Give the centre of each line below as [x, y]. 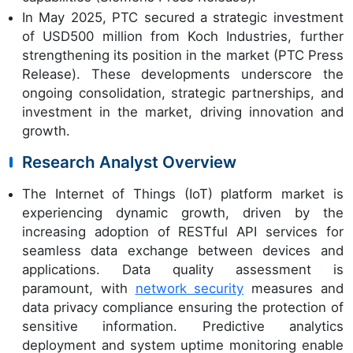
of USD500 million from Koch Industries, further [183, 36]
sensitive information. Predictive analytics [183, 326]
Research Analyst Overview [129, 162]
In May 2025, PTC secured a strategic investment [183, 17]
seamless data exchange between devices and [183, 250]
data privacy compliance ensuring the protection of [183, 307]
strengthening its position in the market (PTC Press [183, 55]
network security [190, 288]
